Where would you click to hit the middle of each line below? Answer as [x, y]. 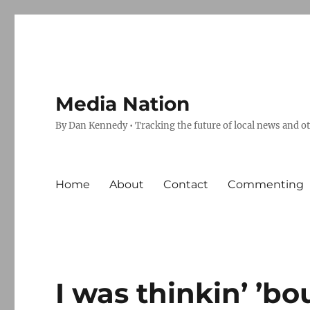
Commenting [266, 184]
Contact [186, 184]
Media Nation [123, 104]
